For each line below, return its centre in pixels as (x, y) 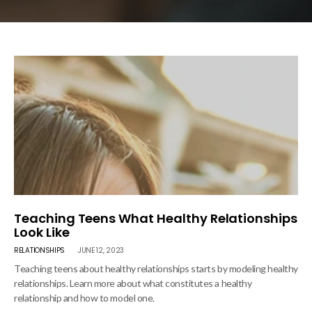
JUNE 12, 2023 (101, 250)
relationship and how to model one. (84, 298)
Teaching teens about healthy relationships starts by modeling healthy (156, 268)
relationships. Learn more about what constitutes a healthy (133, 283)
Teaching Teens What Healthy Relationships (156, 218)
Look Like (42, 232)
